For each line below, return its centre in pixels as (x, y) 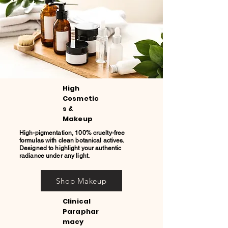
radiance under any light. (55, 156)
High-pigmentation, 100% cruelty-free (72, 133)
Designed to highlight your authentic (70, 148)
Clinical (77, 201)
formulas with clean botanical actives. (72, 140)
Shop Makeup (81, 181)
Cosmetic (81, 98)
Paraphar (81, 211)
